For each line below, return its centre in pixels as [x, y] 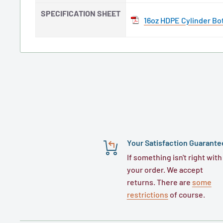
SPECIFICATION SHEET [81, 13]
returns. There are [159, 182]
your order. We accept [165, 170]
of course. [186, 195]
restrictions [147, 195]
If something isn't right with [174, 157]
